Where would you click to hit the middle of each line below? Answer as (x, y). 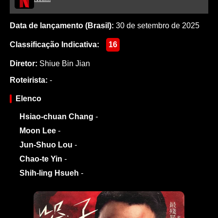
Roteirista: (29, 80)
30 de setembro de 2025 (157, 25)
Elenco (28, 98)
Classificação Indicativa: (54, 44)
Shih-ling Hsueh (49, 173)
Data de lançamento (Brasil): (62, 25)
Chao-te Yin (41, 159)
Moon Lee (38, 130)
